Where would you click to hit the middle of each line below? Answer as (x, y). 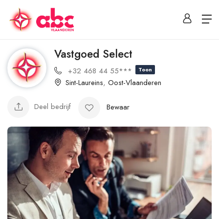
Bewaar (118, 107)
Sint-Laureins (84, 82)
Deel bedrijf (53, 107)
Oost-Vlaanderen (135, 82)
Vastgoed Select (93, 54)
